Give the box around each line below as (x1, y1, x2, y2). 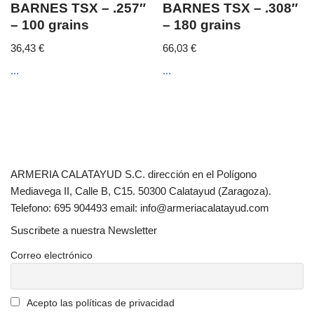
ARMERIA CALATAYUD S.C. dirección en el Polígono (11, 168, 257, 180)
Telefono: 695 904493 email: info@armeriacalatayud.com (11, 201, 269, 214)
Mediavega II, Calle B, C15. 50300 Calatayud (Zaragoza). (11, 184, 271, 197)
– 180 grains (163, 18, 242, 33)
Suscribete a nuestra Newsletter (11, 224, 157, 236)
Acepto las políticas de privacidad (24, 296, 175, 308)
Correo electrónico (11, 249, 93, 261)
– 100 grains (11, 18, 89, 33)
